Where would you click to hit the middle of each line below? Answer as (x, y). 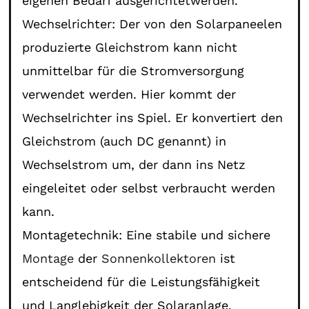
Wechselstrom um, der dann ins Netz (134, 164)
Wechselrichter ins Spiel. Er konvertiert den (153, 117)
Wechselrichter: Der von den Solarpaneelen (152, 23)
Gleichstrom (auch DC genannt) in (124, 141)
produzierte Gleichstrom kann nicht (130, 47)
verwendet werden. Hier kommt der (129, 94)
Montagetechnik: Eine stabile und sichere (147, 235)
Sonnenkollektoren (159, 258)
